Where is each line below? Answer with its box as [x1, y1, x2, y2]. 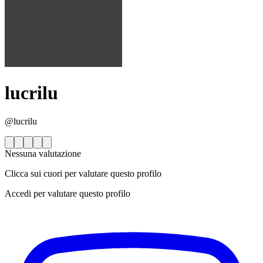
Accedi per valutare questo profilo [5, 188, 130, 199]
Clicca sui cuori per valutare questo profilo [5, 168, 161, 179]
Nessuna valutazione [5, 149, 81, 159]
